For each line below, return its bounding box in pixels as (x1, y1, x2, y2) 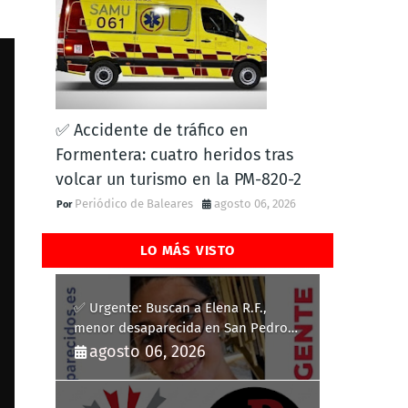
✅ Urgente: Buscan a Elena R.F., (74, 300, 267, 316)
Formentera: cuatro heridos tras (56, 145, 293, 165)
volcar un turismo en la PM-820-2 (56, 169, 301, 189)
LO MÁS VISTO (140, 242, 235, 259)
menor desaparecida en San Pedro (74, 320, 288, 336)
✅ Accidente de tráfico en (56, 120, 249, 140)
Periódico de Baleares (75, 197, 193, 210)
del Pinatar (74, 340, 141, 356)
